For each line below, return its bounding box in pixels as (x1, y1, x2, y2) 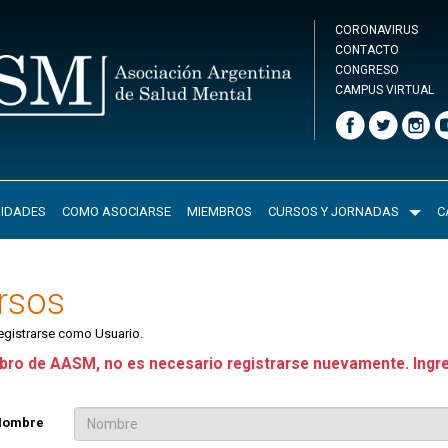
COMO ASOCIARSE (61, 204, 171, 220)
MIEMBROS (186, 204, 252, 220)
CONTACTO (335, 43, 399, 57)
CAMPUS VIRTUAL (335, 83, 434, 97)
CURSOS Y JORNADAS (267, 204, 399, 220)
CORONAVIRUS (335, 23, 418, 37)
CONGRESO (335, 63, 399, 77)
